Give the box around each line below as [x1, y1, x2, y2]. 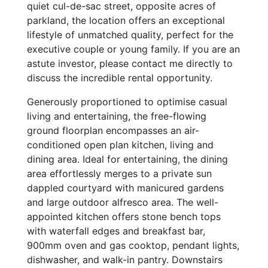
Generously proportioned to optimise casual [27, 96, 227, 108]
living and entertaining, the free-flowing [27, 110, 206, 123]
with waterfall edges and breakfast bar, [27, 225, 205, 237]
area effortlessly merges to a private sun [27, 167, 212, 180]
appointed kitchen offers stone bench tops [27, 211, 221, 223]
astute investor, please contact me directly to [27, 57, 233, 70]
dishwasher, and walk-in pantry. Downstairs [27, 254, 223, 266]
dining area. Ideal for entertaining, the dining [27, 153, 228, 166]
